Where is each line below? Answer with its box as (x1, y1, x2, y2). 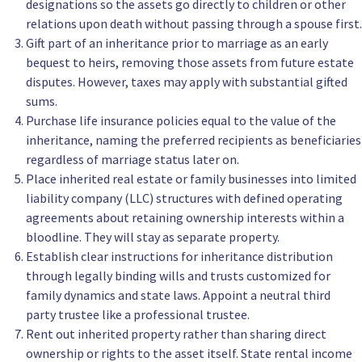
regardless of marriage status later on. (26, 151, 239, 168)
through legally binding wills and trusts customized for (26, 267, 330, 284)
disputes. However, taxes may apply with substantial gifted (26, 74, 347, 90)
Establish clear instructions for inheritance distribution (26, 248, 333, 265)
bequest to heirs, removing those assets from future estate (26, 54, 354, 71)
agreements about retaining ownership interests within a (26, 209, 344, 226)
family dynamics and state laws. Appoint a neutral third (26, 287, 330, 304)
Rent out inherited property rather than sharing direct (26, 326, 326, 343)
